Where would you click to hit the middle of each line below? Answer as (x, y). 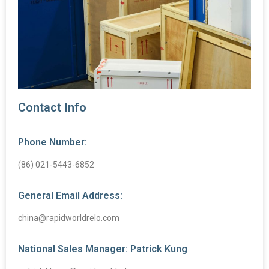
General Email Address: (70, 195)
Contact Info (52, 107)
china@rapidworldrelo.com (69, 218)
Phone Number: (53, 142)
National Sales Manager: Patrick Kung (103, 249)
